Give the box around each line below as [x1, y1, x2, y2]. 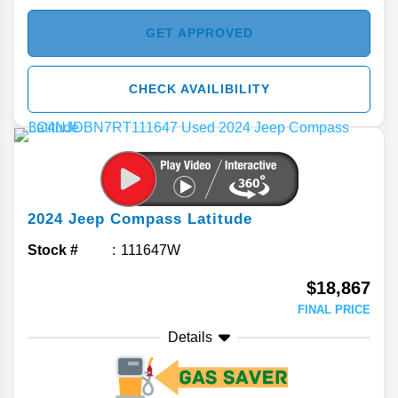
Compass [110, 211, 182, 228]
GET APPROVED [145, 26, 253, 41]
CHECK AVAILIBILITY [128, 82, 270, 97]
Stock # [28, 243, 78, 259]
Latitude [187, 211, 252, 228]
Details [168, 330, 212, 346]
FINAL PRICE [298, 303, 370, 317]
